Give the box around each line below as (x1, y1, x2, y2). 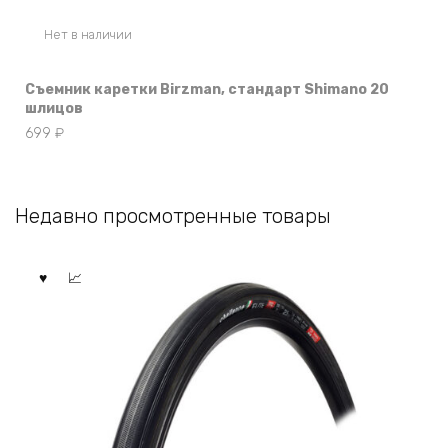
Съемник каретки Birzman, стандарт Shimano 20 (25, 81, 389, 99)
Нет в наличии (43, 27, 132, 43)
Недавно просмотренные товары (15, 204, 331, 229)
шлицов (25, 100, 83, 118)
